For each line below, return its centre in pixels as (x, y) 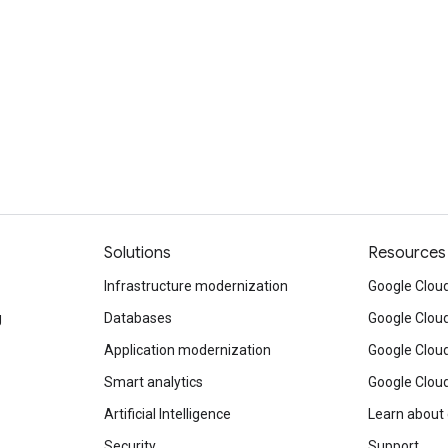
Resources (407, 253)
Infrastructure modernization (196, 286)
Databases (138, 318)
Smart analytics (153, 382)
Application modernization (187, 350)
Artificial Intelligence (167, 414)
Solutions (137, 253)
